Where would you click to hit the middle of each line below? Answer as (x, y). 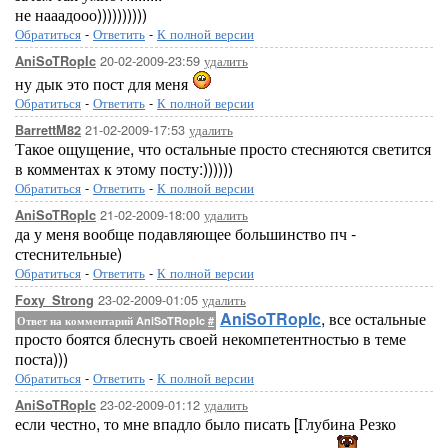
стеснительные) (68, 253)
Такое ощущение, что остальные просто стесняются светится (223, 148)
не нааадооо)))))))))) (81, 14)
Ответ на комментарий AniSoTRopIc (112, 320)
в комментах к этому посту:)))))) (124, 168)
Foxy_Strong (54, 300)
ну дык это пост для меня (103, 83)
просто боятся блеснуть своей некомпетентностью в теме (210, 338)
